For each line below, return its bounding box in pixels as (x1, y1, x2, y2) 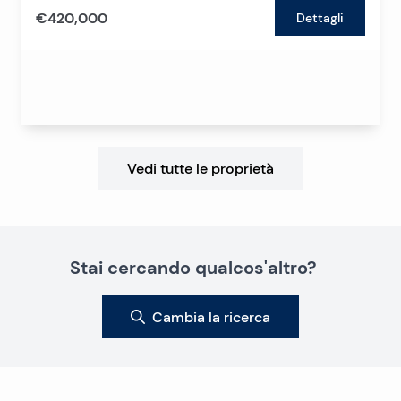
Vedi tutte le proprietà (127, 159, 274, 177)
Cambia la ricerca (152, 308, 270, 326)
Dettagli (296, 9, 344, 26)
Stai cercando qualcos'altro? (70, 256, 317, 278)
